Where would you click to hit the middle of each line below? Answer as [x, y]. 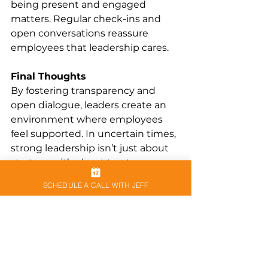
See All [177, 218]
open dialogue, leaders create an [90, 105]
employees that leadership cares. [90, 48]
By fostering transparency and [84, 91]
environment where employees [88, 119]
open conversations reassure [81, 33]
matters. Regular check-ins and [87, 19]
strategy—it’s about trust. [71, 162]
